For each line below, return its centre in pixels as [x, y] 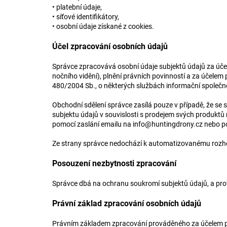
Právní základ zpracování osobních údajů [128, 203]
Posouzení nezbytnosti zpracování [115, 163]
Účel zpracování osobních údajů [111, 46]
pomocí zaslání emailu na [92, 124]
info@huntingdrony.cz [168, 124]
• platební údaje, [78, 7]
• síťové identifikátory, [86, 17]
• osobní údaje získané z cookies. [104, 26]
